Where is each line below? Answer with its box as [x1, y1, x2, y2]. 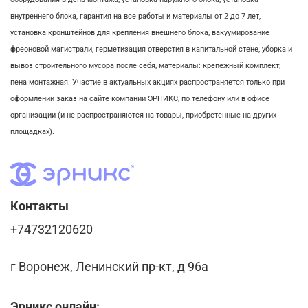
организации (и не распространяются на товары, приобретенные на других [10, 110, 276, 120]
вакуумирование [212, 27, 269, 37]
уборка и [262, 44, 292, 54]
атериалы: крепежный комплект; [164, 60, 280, 70]
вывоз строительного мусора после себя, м [10, 60, 164, 70]
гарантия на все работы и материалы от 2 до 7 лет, [80, 11, 261, 21]
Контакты [10, 199, 69, 213]
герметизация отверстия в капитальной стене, [96, 44, 262, 54]
